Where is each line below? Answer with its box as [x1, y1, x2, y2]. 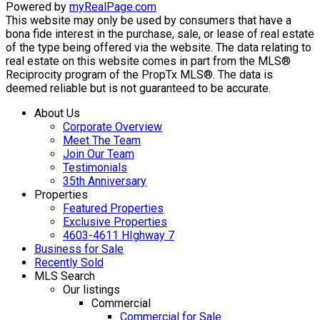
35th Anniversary [63, 174, 146, 188]
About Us [34, 106, 80, 120]
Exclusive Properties [63, 214, 167, 229]
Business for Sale [34, 241, 124, 256]
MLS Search [34, 269, 95, 283]
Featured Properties [63, 201, 164, 215]
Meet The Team [63, 133, 141, 147]
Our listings [63, 282, 120, 296]
